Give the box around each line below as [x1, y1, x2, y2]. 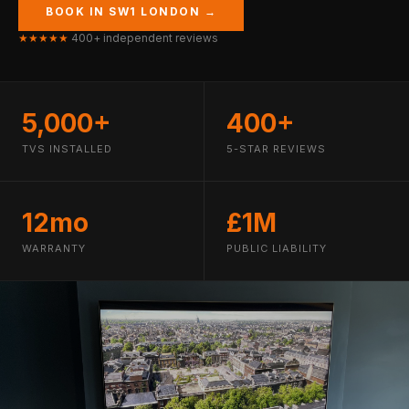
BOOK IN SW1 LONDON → [46, 5, 216, 18]
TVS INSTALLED [22, 142, 112, 155]
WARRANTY [22, 242, 86, 255]
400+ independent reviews [68, 31, 218, 45]
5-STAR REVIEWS [226, 142, 326, 155]
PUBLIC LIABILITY [226, 242, 327, 255]
